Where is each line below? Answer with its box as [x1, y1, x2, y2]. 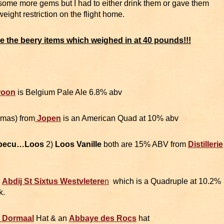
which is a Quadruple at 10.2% [109, 177, 221, 186]
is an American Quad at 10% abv [61, 114, 178, 123]
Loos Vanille [55, 140, 101, 149]
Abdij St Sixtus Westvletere [2, 177, 104, 186]
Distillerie [188, 140, 223, 149]
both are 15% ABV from [101, 140, 188, 149]
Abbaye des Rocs [69, 214, 136, 223]
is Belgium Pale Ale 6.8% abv [15, 88, 122, 97]
